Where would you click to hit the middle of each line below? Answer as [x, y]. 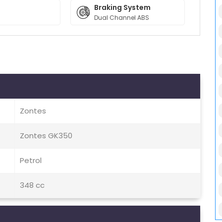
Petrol [31, 161]
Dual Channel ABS [122, 18]
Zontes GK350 [46, 136]
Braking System [123, 7]
